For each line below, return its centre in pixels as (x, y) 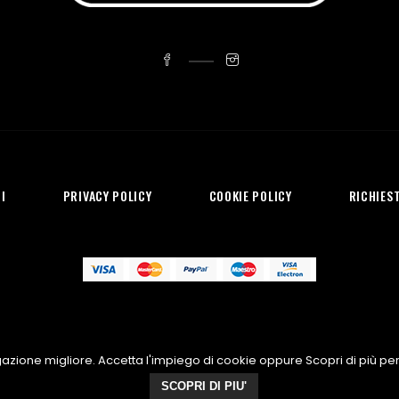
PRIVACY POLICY (107, 196)
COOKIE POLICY (250, 196)
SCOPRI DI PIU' (204, 386)
